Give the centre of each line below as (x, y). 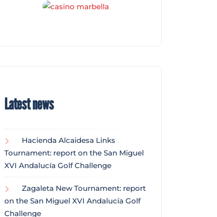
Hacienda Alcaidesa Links (69, 140)
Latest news (29, 104)
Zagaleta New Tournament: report (84, 188)
